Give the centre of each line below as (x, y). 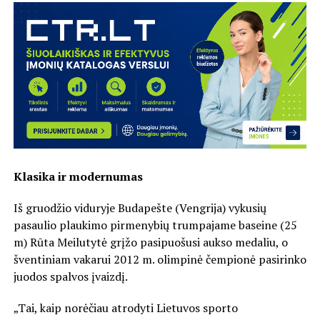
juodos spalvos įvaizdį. (70, 277)
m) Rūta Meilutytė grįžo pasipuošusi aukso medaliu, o (150, 242)
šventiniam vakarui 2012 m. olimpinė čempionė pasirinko (160, 260)
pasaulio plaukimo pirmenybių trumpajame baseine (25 (155, 225)
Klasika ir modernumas (78, 177)
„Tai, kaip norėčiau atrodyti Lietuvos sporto (125, 308)
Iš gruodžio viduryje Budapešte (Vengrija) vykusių (140, 208)
